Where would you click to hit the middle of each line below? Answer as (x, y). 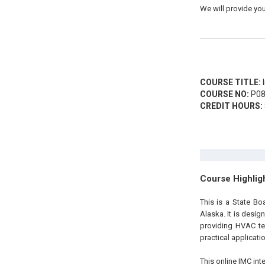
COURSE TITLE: (230, 82)
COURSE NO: (224, 94)
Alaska (211, 214)
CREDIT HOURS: (231, 106)
